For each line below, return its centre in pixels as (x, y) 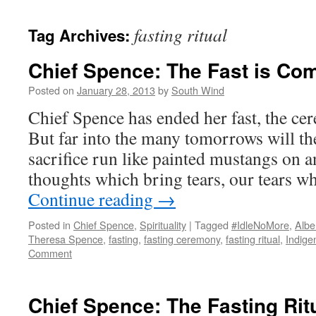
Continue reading (93, 199)
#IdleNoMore (260, 225)
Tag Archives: (81, 35)
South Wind (198, 90)
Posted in (49, 225)
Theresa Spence (66, 239)
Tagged (212, 225)
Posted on (51, 90)
